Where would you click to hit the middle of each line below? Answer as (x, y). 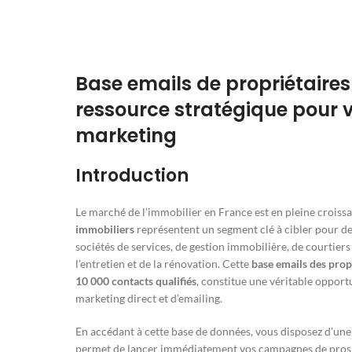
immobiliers (105, 229)
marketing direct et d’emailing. (149, 299)
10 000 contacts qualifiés (136, 281)
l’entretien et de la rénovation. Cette (163, 264)
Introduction (132, 176)
